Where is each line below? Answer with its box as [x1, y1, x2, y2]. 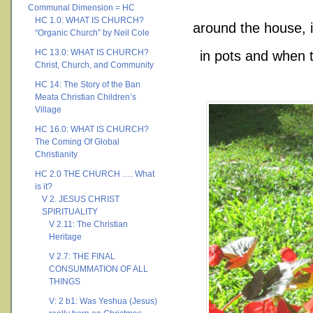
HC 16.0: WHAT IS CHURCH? [35, 124, 149, 134]
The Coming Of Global [35, 137, 119, 147]
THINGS [49, 277, 80, 286]
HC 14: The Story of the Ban [35, 80, 140, 89]
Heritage [49, 232, 82, 242]
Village [35, 105, 61, 115]
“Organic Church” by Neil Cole [35, 28, 150, 38]
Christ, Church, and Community [35, 60, 154, 70]
